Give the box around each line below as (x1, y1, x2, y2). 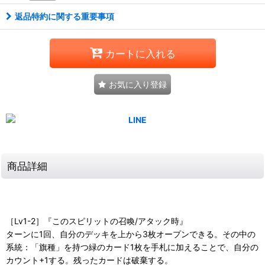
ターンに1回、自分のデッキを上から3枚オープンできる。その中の (6, 228, 256, 239)
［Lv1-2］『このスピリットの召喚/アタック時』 (6, 215, 188, 226)
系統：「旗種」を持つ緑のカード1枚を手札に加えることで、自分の (6, 241, 258, 252)
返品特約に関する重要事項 (15, 11, 114, 22)
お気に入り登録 (109, 79, 167, 90)
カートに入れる (105, 47, 176, 60)
